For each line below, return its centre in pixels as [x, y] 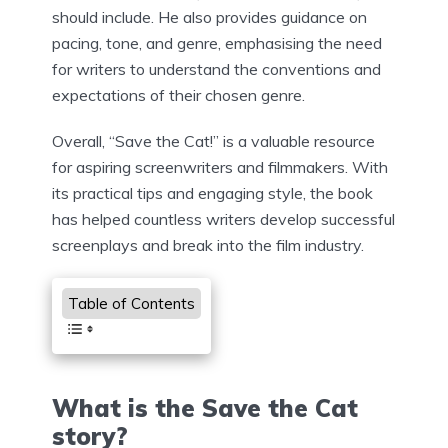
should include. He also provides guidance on [209, 17]
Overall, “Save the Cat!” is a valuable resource [213, 141]
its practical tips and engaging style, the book [212, 193]
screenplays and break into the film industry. [208, 245]
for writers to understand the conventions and [216, 69]
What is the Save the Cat [205, 408]
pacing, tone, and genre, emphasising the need [217, 43]
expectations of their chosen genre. [178, 95]
